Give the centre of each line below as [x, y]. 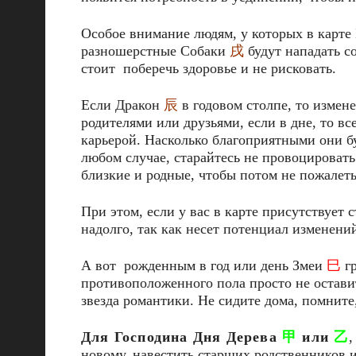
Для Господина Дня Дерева [182, 337]
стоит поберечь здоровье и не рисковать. [209, 68]
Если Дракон [122, 105]
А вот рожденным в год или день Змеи [204, 265]
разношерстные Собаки [155, 51]
